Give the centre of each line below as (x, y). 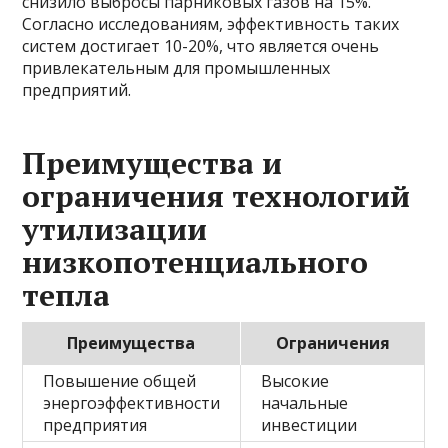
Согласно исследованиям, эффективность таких (211, 24)
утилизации (115, 229)
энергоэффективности (132, 403)
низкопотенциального (195, 262)
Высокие (295, 381)
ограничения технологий (216, 196)
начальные (305, 403)
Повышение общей (120, 381)
